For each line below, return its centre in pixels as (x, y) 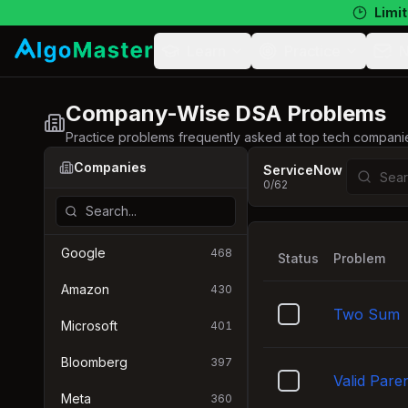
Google (83, 253)
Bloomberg (94, 362)
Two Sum (367, 314)
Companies (110, 167)
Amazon (85, 289)
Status (298, 258)
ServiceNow (303, 169)
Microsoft (89, 326)
